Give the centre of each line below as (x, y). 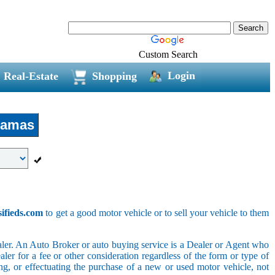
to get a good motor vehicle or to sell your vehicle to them (156, 212)
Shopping (114, 76)
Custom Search (168, 54)
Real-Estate (31, 76)
